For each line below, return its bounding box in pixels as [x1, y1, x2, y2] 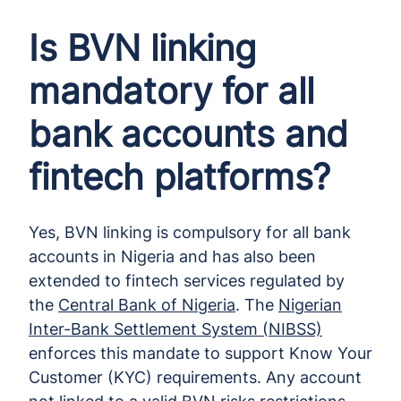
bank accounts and [29, 111, 348, 156]
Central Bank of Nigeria [58, 294, 235, 314]
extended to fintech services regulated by [29, 270, 345, 290]
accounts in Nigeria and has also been [29, 246, 316, 266]
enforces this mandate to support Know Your [29, 343, 372, 363]
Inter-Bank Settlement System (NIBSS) [29, 319, 322, 338]
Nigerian [278, 294, 342, 314]
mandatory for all [29, 68, 314, 113]
